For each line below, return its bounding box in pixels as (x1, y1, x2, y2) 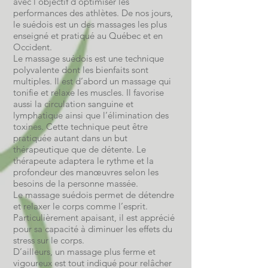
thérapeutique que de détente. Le (13, 144, 146, 155)
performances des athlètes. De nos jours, (13, 7, 173, 19)
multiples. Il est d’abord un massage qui (13, 75, 171, 87)
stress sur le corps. (13, 234, 84, 246)
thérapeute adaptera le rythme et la (13, 155, 154, 166)
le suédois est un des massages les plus (13, 19, 167, 30)
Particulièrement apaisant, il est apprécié (13, 212, 175, 223)
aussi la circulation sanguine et (13, 98, 133, 109)
